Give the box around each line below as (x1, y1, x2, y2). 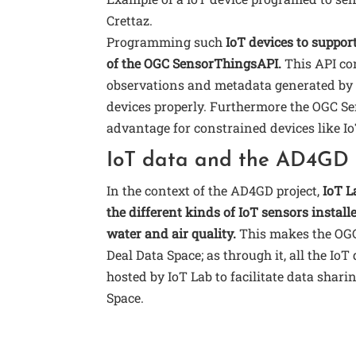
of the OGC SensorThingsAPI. (106, 55, 282, 72)
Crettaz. (106, 12, 153, 29)
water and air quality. (106, 225, 237, 242)
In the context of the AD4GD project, (106, 182, 323, 199)
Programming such (106, 33, 223, 51)
